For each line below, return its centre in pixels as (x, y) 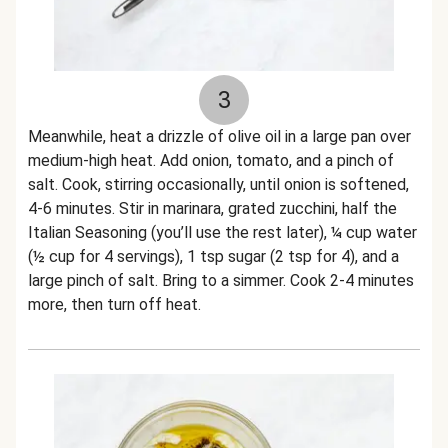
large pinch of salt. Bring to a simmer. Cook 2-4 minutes (221, 280)
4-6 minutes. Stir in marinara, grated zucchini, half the (212, 208)
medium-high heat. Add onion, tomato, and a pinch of (211, 160)
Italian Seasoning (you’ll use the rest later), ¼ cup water (222, 232)
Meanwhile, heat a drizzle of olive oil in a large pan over (219, 136)
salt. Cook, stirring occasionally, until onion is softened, (218, 184)
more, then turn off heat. (114, 304)
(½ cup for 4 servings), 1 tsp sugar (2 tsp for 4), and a (213, 256)
